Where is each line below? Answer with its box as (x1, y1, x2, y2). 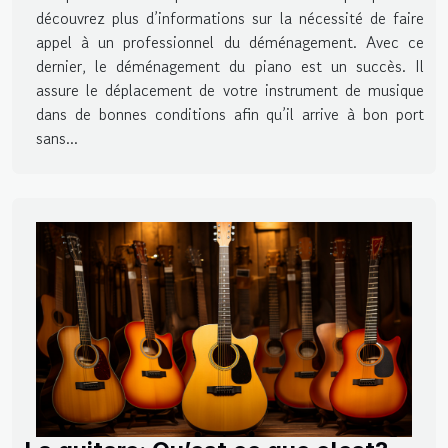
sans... (36, 125, 78, 150)
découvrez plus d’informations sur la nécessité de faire (36, 5, 424, 30)
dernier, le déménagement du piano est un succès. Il (36, 53, 424, 78)
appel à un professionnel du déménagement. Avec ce (36, 29, 424, 54)
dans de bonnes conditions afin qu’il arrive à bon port (36, 101, 424, 126)
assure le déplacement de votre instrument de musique (36, 77, 424, 102)
